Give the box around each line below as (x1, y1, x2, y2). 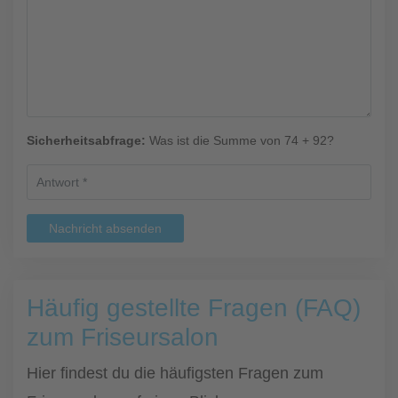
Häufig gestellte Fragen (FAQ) (27, 294, 361, 322)
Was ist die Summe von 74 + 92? (146, 133, 334, 147)
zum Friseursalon (27, 323, 219, 351)
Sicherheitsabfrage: (27, 133, 146, 147)
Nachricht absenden (49, 221, 162, 235)
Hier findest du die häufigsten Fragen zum (27, 364, 323, 382)
